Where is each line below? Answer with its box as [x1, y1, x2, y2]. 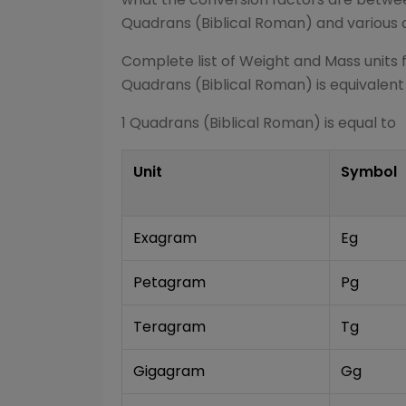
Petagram [133, 272, 206, 293]
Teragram [133, 316, 206, 337]
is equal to [321, 112, 396, 133]
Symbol [341, 161, 397, 182]
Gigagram [133, 361, 205, 382]
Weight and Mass [239, 51, 361, 72]
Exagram [133, 227, 197, 248]
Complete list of [121, 51, 239, 72]
